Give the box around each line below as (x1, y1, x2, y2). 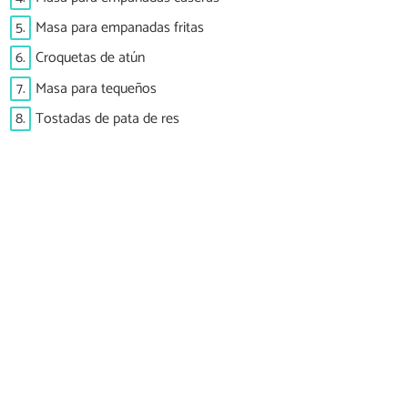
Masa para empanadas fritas (36, 15, 204, 40)
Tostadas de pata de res (36, 107, 179, 132)
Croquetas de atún (36, 46, 145, 71)
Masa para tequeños (36, 76, 157, 101)
